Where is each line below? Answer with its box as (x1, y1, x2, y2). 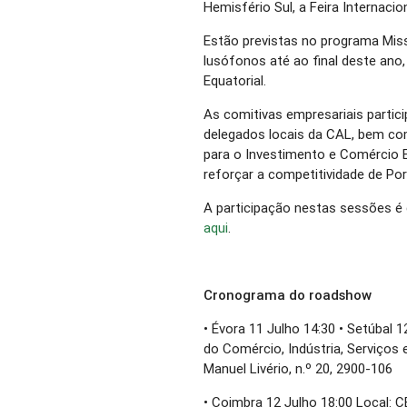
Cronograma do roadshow (203, 286, 372, 304)
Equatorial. (203, 72, 267, 90)
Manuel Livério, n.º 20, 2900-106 (203, 360, 393, 378)
